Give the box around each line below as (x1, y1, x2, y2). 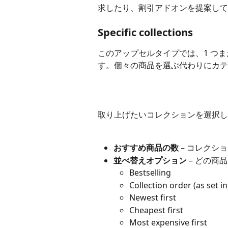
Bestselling (129, 167, 171, 179)
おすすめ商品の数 (113, 142, 179, 154)
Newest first (129, 192, 176, 204)
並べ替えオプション (113, 154, 187, 166)
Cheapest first (129, 204, 183, 216)
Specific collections (98, 25, 193, 40)
